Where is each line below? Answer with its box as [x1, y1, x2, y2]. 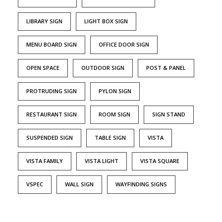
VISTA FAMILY [26, 157, 63, 165]
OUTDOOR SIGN [81, 64, 124, 72]
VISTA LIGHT [85, 157, 118, 165]
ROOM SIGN [99, 111, 130, 118]
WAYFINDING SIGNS [115, 180, 167, 188]
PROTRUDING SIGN [26, 87, 77, 95]
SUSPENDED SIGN [26, 134, 73, 142]
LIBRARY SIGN [26, 17, 62, 25]
